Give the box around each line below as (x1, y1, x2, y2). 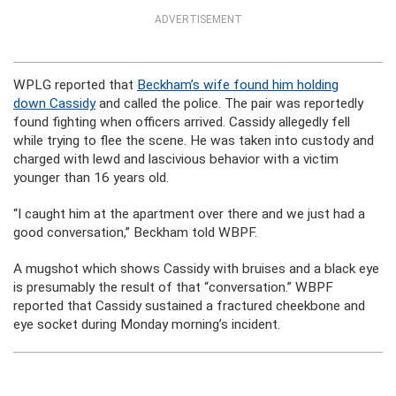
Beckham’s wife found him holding (137, 77, 339, 93)
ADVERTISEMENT (154, 13, 242, 26)
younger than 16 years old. (13, 170, 169, 186)
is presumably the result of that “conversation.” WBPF (13, 279, 333, 295)
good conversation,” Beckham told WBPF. (13, 225, 257, 240)
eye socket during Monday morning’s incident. (13, 316, 280, 332)
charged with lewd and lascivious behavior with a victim (13, 151, 339, 167)
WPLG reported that (13, 77, 137, 93)
